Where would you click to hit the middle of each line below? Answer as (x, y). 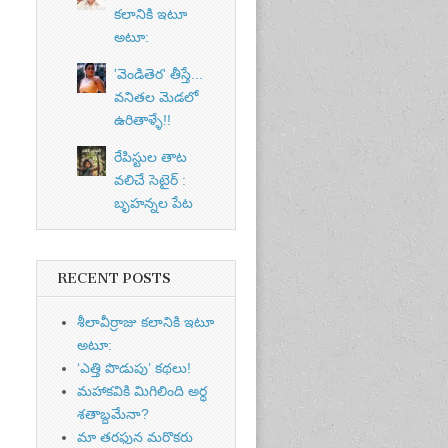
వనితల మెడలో (155, 97)
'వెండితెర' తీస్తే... (158, 74)
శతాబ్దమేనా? (113, 414)
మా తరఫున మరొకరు (135, 437)
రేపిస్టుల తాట (150, 157)
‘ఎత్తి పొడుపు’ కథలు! (134, 368)
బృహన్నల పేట (153, 203)
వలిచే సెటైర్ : (149, 180)
